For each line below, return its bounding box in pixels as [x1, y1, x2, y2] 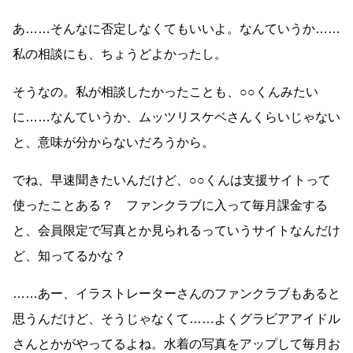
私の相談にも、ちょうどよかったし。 [13, 47, 227, 61]
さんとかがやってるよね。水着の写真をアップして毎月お [13, 337, 340, 351]
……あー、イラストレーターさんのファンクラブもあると [13, 287, 340, 301]
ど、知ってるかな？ [13, 249, 126, 263]
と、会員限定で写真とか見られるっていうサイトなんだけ [13, 224, 340, 238]
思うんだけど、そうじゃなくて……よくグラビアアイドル [13, 312, 340, 326]
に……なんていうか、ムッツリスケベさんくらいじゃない [13, 110, 340, 124]
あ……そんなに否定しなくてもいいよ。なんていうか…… [13, 22, 340, 36]
